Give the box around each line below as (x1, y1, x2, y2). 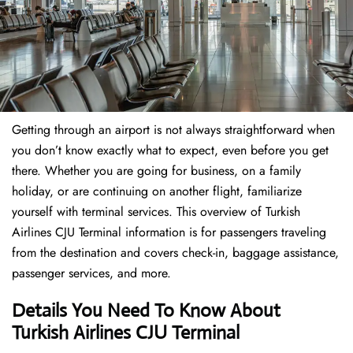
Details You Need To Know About (12, 299, 281, 323)
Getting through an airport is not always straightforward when (12, 121, 335, 139)
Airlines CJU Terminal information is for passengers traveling (12, 223, 326, 242)
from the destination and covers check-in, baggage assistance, (12, 243, 339, 262)
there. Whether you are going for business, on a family (12, 162, 301, 180)
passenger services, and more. (12, 264, 171, 283)
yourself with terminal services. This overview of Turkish (12, 203, 300, 221)
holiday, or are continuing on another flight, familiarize (12, 182, 302, 201)
